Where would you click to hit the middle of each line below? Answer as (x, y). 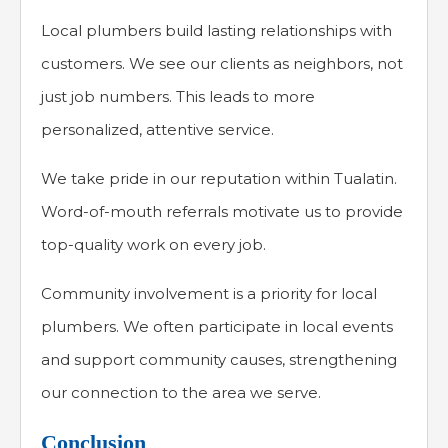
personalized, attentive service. (157, 130)
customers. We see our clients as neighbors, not (222, 64)
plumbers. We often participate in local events (217, 327)
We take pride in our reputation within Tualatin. (219, 179)
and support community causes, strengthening (219, 360)
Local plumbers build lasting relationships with (216, 31)
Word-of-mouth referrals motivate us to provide (222, 212)
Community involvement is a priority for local (209, 294)
